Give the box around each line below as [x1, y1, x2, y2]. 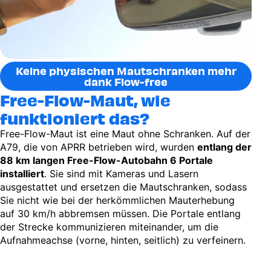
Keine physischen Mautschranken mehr [15, 64, 237, 78]
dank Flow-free [84, 74, 168, 89]
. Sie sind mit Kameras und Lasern [44, 168, 198, 180]
